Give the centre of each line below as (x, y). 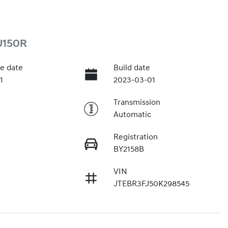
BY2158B (129, 149)
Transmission (137, 103)
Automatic (132, 115)
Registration (135, 137)
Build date (132, 68)
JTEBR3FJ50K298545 (151, 184)
